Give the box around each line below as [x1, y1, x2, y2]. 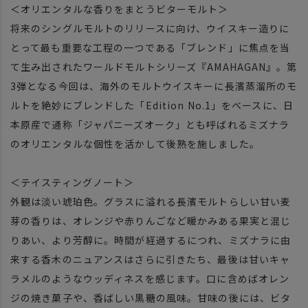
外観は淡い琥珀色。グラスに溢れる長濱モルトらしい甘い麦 [10, 195, 291, 209]
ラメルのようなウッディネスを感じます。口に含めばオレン [10, 272, 290, 286]
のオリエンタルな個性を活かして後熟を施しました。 [10, 137, 260, 151]
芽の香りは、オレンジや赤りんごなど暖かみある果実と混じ [10, 214, 291, 228]
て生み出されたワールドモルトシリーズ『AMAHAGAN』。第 [10, 60, 298, 74]
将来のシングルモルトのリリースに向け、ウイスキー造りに [10, 21, 290, 36]
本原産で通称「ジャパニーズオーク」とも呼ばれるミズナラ [10, 118, 290, 132]
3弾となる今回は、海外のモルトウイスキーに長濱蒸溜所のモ [10, 79, 298, 93]
